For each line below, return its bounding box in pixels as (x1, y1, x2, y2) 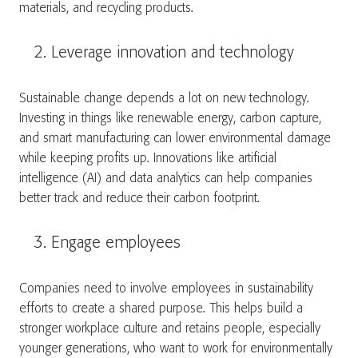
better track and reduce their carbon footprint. (19, 192, 264, 205)
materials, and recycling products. (19, 2, 197, 15)
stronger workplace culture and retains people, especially (19, 322, 320, 336)
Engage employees (51, 235, 185, 252)
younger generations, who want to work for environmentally (19, 342, 332, 356)
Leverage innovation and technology (51, 45, 299, 62)
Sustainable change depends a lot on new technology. (19, 92, 309, 105)
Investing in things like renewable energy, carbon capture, (19, 112, 321, 125)
